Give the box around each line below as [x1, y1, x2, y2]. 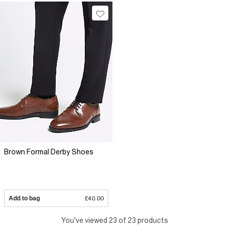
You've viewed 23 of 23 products [61, 216, 168, 225]
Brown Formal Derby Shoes [4, 148, 94, 156]
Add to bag [9, 195, 40, 202]
